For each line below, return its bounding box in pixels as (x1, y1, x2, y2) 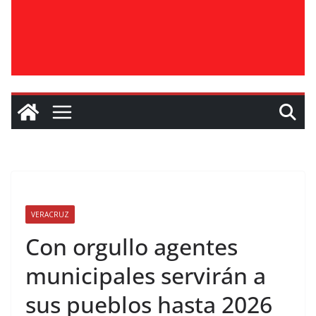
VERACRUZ (31, 209, 69, 219)
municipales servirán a (25, 260, 266, 291)
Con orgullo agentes (25, 231, 238, 262)
